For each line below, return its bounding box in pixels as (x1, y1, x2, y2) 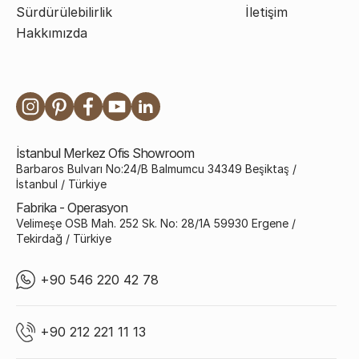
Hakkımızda (16, 25, 87, 42)
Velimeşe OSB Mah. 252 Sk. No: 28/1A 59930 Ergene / (16, 216, 296, 231)
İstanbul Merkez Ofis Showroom (16, 145, 194, 162)
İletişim (245, 4, 288, 21)
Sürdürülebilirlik (16, 4, 112, 21)
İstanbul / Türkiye (16, 177, 107, 192)
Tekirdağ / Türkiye (16, 232, 111, 246)
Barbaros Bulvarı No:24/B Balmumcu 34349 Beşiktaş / (16, 162, 296, 176)
